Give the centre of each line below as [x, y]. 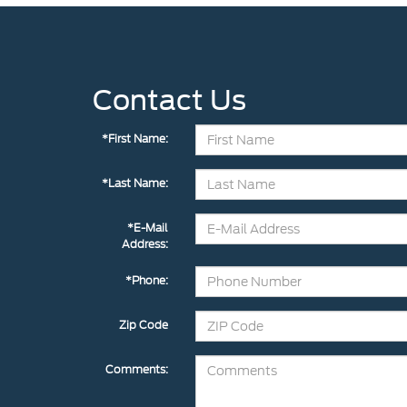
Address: [144, 243]
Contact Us [169, 99]
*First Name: [134, 138]
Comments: [136, 369]
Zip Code [143, 324]
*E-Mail [147, 227]
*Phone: [146, 280]
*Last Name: [134, 183]
